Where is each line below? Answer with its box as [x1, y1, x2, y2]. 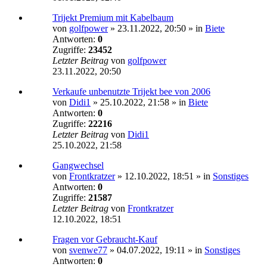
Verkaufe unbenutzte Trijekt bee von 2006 [52, 86, 210, 97]
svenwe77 [69, 245, 107, 256]
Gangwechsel [52, 160, 104, 171]
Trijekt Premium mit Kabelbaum [52, 13, 173, 23]
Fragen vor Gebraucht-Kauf [52, 234, 157, 245]
